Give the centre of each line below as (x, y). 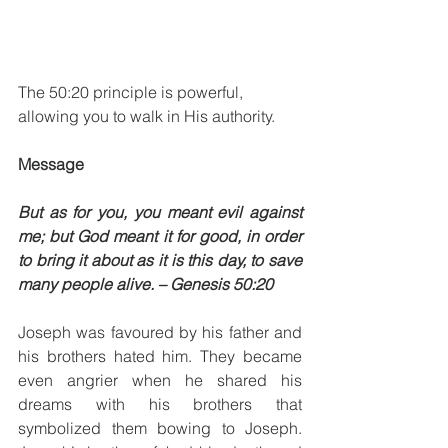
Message (51, 164)
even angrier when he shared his (160, 380)
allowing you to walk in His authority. (148, 116)
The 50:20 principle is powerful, (132, 92)
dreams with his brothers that (160, 404)
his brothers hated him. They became (160, 356)
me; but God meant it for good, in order (160, 236)
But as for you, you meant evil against (160, 212)
